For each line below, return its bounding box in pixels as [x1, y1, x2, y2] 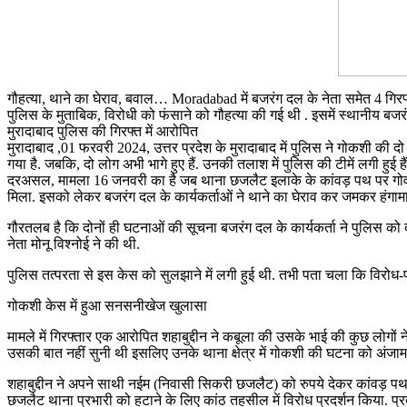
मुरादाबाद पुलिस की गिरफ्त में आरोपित [7, 123, 198, 139]
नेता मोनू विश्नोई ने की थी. [7, 235, 140, 252]
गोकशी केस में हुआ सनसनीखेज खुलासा [7, 297, 207, 313]
